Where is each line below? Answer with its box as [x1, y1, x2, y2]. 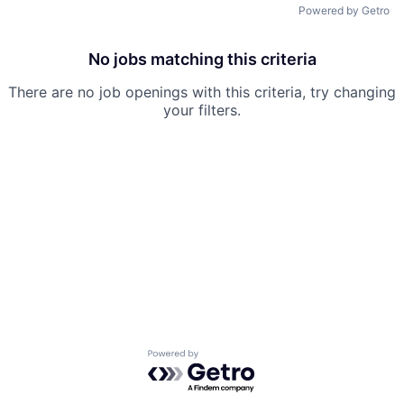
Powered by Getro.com [147, 348, 306, 367]
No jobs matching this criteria [87, 49, 317, 69]
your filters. [163, 100, 241, 119]
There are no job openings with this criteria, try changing [8, 82, 396, 101]
